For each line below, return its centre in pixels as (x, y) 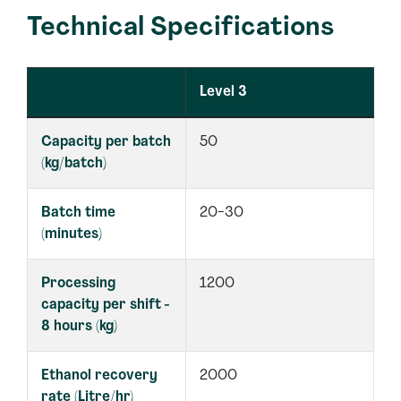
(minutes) (72, 235)
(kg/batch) (74, 164)
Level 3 (223, 92)
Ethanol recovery (99, 376)
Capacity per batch (106, 142)
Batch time (78, 213)
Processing (78, 284)
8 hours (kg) (79, 327)
